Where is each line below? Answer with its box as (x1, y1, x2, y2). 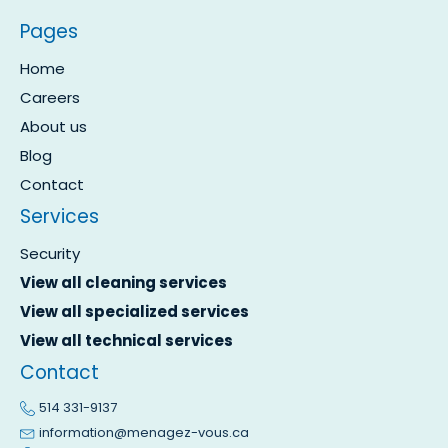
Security (20, 243, 80, 265)
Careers (20, 87, 80, 109)
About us (20, 116, 87, 138)
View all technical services (20, 330, 233, 352)
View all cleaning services (20, 272, 227, 294)
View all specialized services (20, 301, 249, 323)
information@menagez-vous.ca (39, 422, 250, 442)
